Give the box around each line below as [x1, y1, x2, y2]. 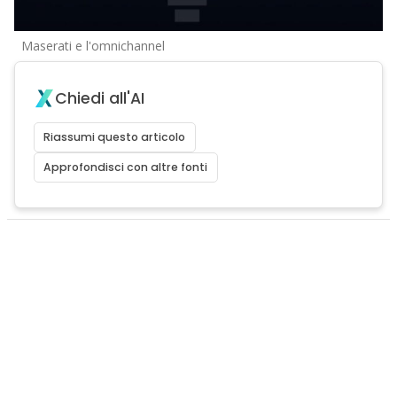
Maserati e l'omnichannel [20, 37, 165, 55]
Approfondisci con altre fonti [43, 160, 208, 175]
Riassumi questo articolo [43, 129, 186, 145]
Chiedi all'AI [54, 88, 144, 110]
